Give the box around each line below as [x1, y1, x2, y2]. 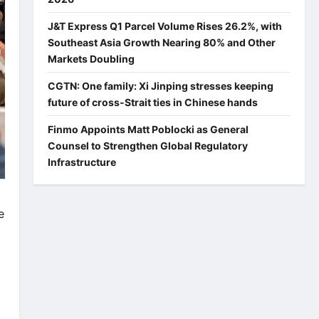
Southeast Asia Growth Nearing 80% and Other [47, 36, 276, 48]
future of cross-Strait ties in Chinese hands [47, 95, 258, 108]
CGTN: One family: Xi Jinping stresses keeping [47, 79, 273, 92]
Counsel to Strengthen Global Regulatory [47, 139, 248, 152]
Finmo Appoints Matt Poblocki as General [47, 122, 249, 135]
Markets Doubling [47, 52, 135, 65]
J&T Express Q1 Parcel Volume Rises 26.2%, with [47, 19, 282, 32]
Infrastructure [47, 155, 116, 168]
